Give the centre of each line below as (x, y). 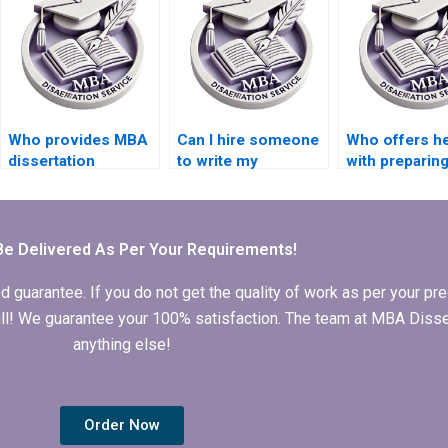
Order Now (122, 425)
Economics (218, 182)
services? (43, 203)
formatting (45, 182)
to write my (217, 161)
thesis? (372, 203)
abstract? (210, 224)
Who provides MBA (77, 140)
